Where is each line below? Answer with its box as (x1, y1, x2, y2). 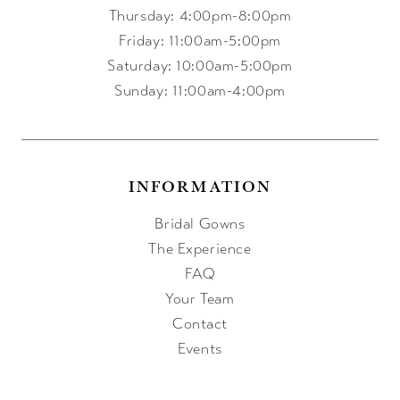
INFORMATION (129, 174, 271, 196)
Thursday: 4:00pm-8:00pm (108, 6, 292, 25)
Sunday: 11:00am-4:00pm (113, 81, 287, 100)
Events (178, 340, 222, 359)
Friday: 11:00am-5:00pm (118, 31, 282, 50)
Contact (171, 315, 229, 334)
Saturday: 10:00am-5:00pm (107, 56, 293, 75)
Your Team (165, 290, 235, 309)
